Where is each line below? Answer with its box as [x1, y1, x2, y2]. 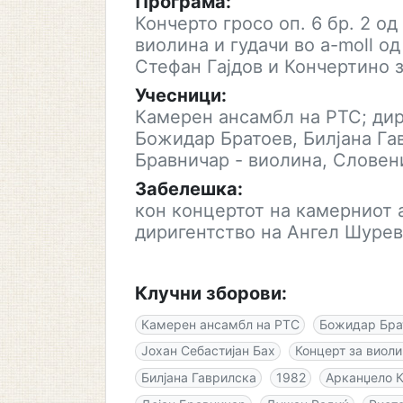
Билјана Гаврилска [140, 369, 256, 385]
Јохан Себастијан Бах [140, 343, 275, 359]
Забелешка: [135, 178, 243, 200]
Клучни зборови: [135, 282, 287, 304]
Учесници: [135, 85, 227, 106]
